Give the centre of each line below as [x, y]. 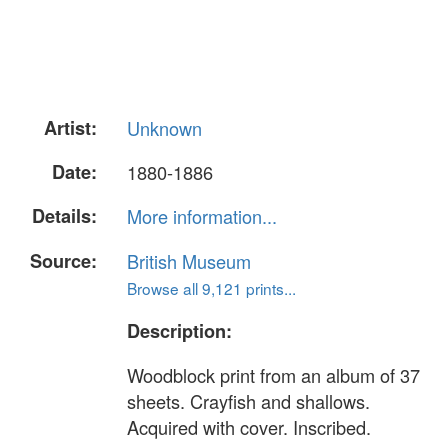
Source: [63, 260]
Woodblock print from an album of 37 [273, 374]
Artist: [70, 128]
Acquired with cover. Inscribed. [249, 426]
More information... [202, 216]
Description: [179, 330]
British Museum [189, 260]
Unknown [164, 128]
